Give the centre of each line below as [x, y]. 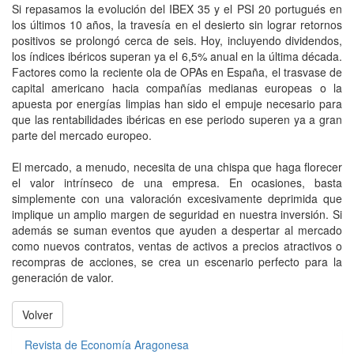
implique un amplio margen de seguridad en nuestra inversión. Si [177, 215]
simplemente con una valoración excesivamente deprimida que [177, 199]
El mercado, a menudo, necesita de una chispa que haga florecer [177, 167]
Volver [38, 315]
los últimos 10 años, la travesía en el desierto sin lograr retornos [177, 25]
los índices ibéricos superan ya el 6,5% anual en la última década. [177, 56]
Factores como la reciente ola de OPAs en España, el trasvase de [177, 72]
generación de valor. [63, 278]
